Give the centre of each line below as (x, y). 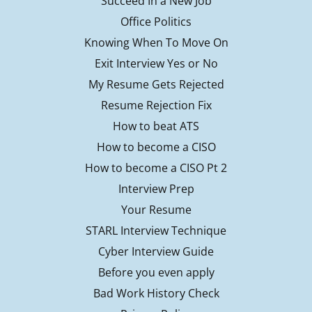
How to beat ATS (156, 126)
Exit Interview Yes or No (156, 64)
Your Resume (156, 210)
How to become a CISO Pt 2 (156, 168)
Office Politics (156, 22)
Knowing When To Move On (156, 43)
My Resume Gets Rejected (156, 85)
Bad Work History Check (156, 294)
